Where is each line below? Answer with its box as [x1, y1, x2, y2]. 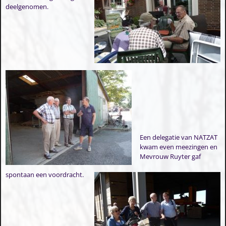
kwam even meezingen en [140, 142, 218, 151]
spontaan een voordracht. [5, 169, 84, 179]
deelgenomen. [5, 2, 48, 12]
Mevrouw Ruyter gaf [140, 151, 201, 161]
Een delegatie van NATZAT [140, 132, 218, 142]
